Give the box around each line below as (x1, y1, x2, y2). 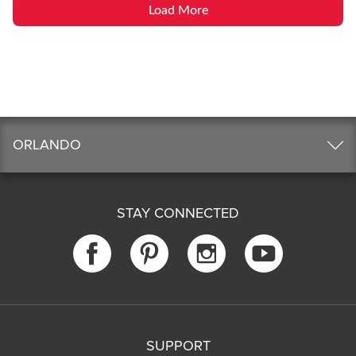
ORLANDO (13, 135, 81, 153)
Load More (148, 3, 208, 17)
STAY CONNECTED (117, 203, 239, 222)
